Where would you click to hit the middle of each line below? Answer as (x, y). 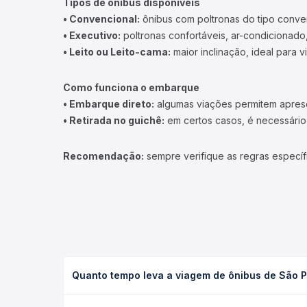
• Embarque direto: (109, 104)
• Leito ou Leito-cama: (117, 52)
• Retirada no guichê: (114, 120)
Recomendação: (103, 156)
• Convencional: (101, 19)
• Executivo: (92, 35)
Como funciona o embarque (131, 87)
